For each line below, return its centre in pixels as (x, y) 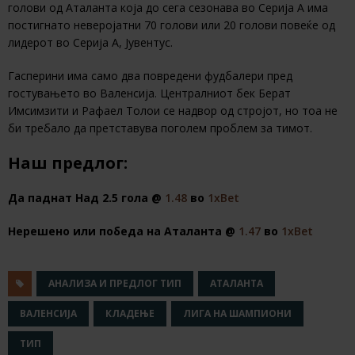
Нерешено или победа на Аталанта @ (123, 231)
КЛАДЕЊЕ (130, 314)
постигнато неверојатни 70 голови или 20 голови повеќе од (172, 25)
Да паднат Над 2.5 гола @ (86, 198)
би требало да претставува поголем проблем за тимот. (160, 128)
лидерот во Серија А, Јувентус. (90, 43)
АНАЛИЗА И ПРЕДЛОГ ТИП (115, 284)
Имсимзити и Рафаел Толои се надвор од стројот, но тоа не (173, 111)
